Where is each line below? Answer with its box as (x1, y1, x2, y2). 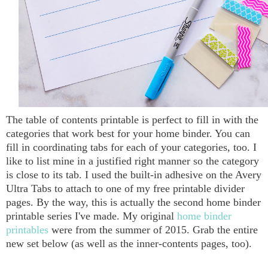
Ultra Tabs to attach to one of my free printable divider (6, 182, 245, 194)
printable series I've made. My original (6, 209, 177, 222)
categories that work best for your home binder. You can (6, 127, 250, 139)
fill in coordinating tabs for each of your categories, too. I (6, 141, 257, 153)
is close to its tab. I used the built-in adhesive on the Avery (6, 168, 261, 181)
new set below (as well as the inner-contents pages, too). (6, 237, 252, 249)
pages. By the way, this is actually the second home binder (6, 196, 261, 208)
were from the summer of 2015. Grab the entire (48, 223, 258, 236)
